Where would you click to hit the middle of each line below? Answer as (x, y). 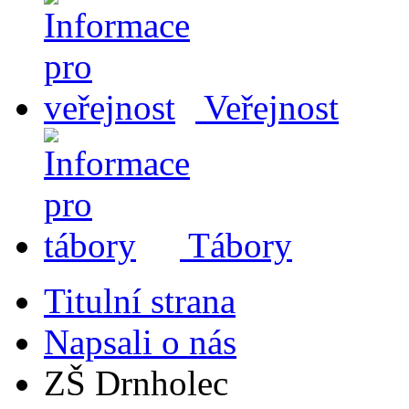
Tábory (236, 245)
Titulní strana (140, 301)
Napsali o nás (140, 342)
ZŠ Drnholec (136, 383)
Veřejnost (267, 107)
